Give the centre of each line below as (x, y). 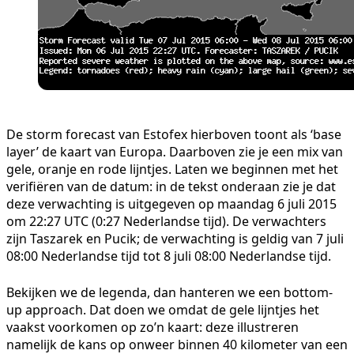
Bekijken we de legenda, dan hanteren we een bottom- (169, 292)
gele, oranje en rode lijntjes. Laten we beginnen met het (172, 169)
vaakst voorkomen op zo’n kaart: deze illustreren (153, 327)
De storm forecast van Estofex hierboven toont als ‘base (174, 134)
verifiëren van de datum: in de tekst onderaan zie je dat (171, 186)
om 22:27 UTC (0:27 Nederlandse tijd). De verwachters (166, 221)
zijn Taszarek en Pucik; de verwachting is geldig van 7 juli (175, 238)
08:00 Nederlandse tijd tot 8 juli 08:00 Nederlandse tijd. (169, 256)
